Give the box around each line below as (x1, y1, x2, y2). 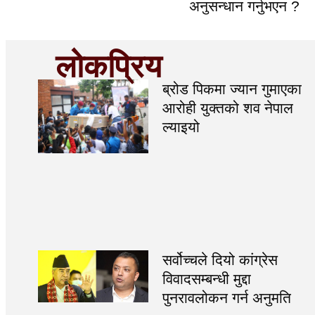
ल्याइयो (162, 119, 200, 136)
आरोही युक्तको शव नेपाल (162, 100, 293, 117)
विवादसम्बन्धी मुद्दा (162, 271, 251, 288)
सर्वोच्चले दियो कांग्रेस (162, 252, 278, 269)
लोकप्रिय (56, 49, 162, 85)
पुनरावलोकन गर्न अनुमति (162, 290, 291, 307)
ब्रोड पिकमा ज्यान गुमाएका (162, 81, 302, 98)
